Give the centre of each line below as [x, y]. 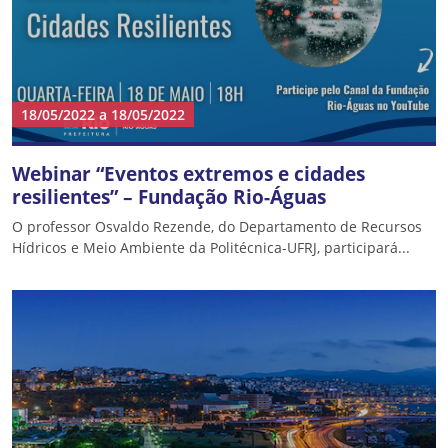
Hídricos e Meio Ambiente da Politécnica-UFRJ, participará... [211, 247]
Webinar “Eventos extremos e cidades [188, 173]
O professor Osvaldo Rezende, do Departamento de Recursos [217, 226]
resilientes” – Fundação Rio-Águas [169, 196]
